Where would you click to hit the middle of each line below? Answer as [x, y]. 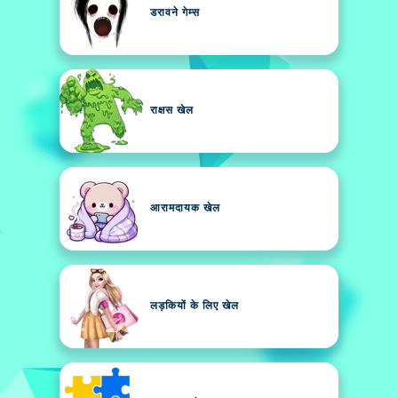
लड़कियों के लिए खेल [195, 306]
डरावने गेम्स [175, 13]
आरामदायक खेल [185, 209]
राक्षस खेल [172, 111]
